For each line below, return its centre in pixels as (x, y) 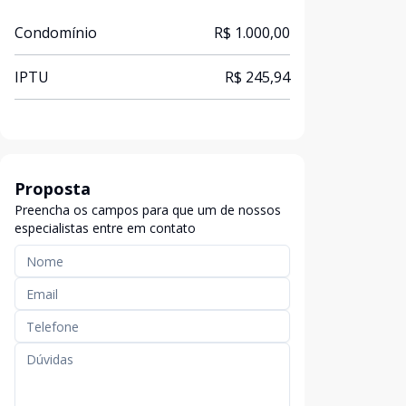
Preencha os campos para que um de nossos (148, 210)
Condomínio (56, 33)
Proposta (53, 188)
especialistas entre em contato (105, 228)
